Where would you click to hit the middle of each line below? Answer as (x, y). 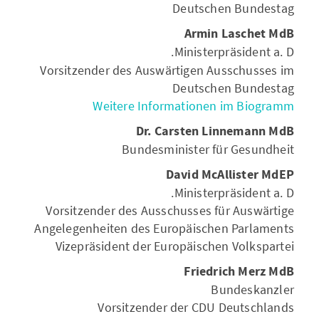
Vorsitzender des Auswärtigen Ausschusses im (167, 70)
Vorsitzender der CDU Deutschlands (196, 307)
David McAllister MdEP (230, 175)
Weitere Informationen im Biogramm (193, 106)
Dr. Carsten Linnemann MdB (215, 131)
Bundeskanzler (252, 289)
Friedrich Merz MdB (239, 272)
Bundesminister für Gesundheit (208, 149)
